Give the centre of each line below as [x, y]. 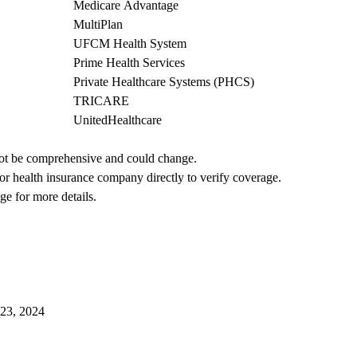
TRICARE [101, 101]
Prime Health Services [129, 63]
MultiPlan [98, 25]
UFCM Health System [130, 44]
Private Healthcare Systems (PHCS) [164, 82]
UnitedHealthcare [118, 120]
